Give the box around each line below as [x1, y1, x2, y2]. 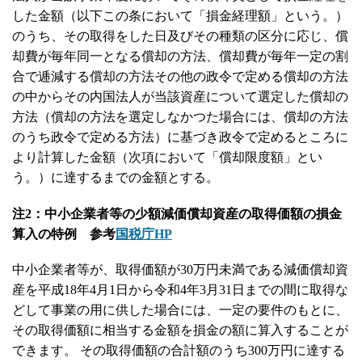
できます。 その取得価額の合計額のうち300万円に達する [12, 343, 345, 357]
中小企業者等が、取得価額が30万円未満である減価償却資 [12, 262, 348, 276]
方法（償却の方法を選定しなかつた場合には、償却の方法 [12, 110, 348, 124]
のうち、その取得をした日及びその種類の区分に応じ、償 [12, 29, 348, 44]
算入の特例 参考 [12, 226, 116, 241]
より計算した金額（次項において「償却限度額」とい [12, 150, 322, 165]
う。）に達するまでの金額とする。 [12, 170, 219, 185]
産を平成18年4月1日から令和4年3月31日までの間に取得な [12, 282, 348, 297]
